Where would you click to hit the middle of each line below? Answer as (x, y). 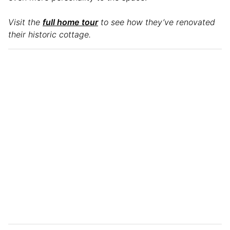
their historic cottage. (51, 34)
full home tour (70, 22)
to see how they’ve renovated (157, 22)
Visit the (25, 22)
